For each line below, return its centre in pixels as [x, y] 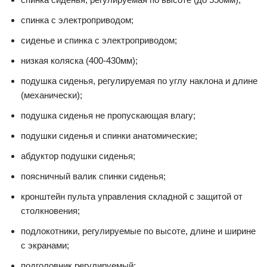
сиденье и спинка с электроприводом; [99, 40]
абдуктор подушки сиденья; [78, 156]
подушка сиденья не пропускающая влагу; [108, 115]
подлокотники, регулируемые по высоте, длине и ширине [138, 231]
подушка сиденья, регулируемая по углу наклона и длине [139, 81]
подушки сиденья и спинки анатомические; [109, 136]
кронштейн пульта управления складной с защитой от [132, 196]
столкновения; [50, 211]
